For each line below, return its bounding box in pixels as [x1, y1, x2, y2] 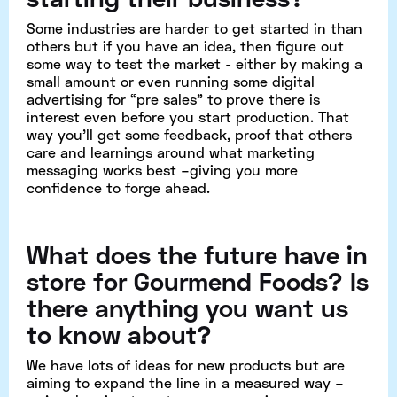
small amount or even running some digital [27, 72, 315, 90]
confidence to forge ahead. [27, 178, 210, 196]
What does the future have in [27, 238, 368, 269]
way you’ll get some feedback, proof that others [27, 125, 352, 143]
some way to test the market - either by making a [27, 54, 362, 72]
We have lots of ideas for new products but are [27, 355, 345, 373]
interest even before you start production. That [27, 107, 349, 125]
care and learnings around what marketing [27, 143, 315, 160]
